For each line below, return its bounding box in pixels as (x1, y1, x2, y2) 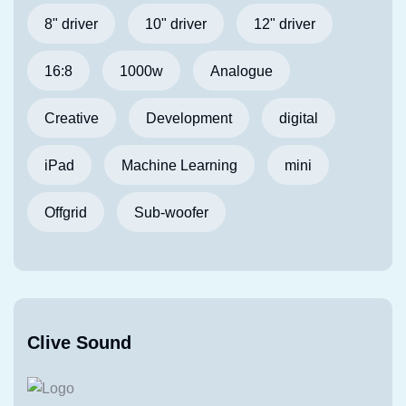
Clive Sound (27, 333, 131, 353)
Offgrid (44, 204, 87, 220)
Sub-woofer (134, 204, 208, 220)
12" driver (254, 15, 315, 32)
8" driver (44, 15, 98, 32)
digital (279, 110, 318, 126)
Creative (44, 110, 99, 126)
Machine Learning (121, 157, 237, 173)
